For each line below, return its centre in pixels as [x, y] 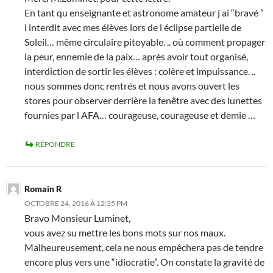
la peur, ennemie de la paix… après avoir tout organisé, [136, 56]
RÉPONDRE [55, 144]
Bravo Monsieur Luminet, [77, 218]
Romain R [43, 189]
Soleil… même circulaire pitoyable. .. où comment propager [145, 42]
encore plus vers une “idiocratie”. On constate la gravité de [144, 262]
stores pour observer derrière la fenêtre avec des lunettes [143, 100]
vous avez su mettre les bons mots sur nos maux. [125, 232]
